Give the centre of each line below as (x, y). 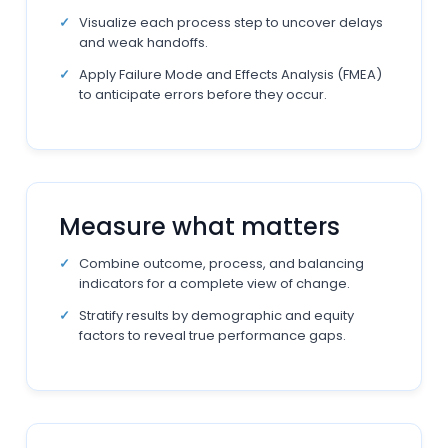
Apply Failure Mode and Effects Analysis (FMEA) (231, 74)
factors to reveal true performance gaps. (213, 335)
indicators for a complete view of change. (215, 283)
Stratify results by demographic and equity (217, 315)
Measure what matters (200, 226)
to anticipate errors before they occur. (203, 94)
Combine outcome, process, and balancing (222, 263)
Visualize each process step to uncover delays (231, 22)
